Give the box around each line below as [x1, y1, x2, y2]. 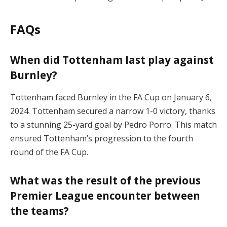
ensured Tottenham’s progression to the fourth [10, 132, 193, 144]
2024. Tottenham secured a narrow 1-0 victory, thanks [10, 105, 215, 117]
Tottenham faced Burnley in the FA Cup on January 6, [10, 91, 212, 103]
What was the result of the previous [10, 173, 201, 188]
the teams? [10, 204, 69, 218]
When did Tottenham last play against [10, 53, 214, 67]
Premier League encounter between [10, 188, 200, 203]
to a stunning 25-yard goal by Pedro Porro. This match [10, 119, 217, 130]
